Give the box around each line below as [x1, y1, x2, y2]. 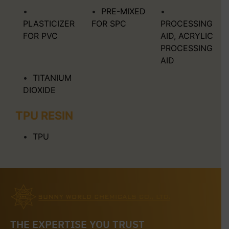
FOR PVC [23, 30, 58, 41]
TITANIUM [33, 72, 72, 83]
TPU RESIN [15, 108, 73, 122]
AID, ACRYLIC [160, 30, 213, 41]
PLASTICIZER [23, 18, 75, 29]
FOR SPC [91, 18, 127, 29]
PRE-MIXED [101, 6, 146, 16]
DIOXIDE [23, 84, 56, 95]
